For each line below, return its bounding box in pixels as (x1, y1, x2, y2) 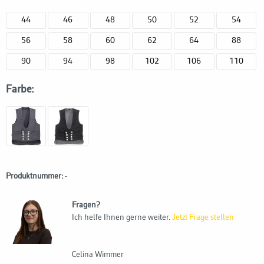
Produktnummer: (6, 172, 63, 181)
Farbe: (6, 84, 34, 95)
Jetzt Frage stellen (172, 213, 234, 223)
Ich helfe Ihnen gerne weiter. (72, 213, 172, 223)
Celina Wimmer (72, 250, 124, 260)
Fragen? (72, 201, 100, 210)
